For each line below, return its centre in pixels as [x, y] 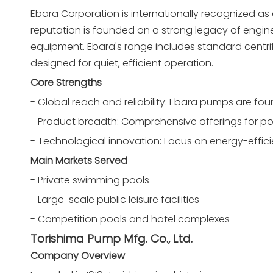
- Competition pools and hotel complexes [130, 219]
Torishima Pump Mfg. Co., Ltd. [112, 239]
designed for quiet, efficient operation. [122, 63]
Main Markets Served [79, 161]
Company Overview [78, 256]
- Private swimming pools [90, 180]
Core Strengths [66, 83]
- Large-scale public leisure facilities [115, 200]
